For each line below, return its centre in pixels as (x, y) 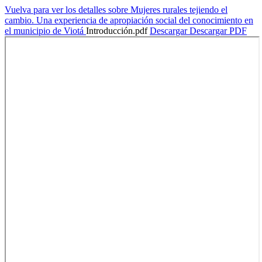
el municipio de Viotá (45, 31)
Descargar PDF (218, 31)
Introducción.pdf (118, 31)
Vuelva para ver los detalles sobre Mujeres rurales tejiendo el (116, 10)
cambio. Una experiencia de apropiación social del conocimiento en (129, 20)
